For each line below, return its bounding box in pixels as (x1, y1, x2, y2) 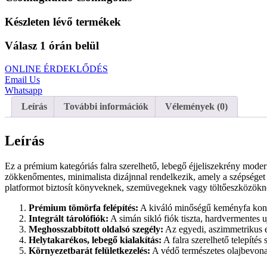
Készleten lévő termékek (5, 15, 121, 28)
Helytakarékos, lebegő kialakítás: (29, 234, 162, 245)
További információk (64, 101, 148, 111)
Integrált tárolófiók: (29, 213, 108, 223)
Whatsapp (5, 85, 42, 95)
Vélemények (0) (165, 101, 228, 111)
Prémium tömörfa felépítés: (29, 202, 138, 213)
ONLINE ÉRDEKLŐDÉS (5, 63, 108, 74)
